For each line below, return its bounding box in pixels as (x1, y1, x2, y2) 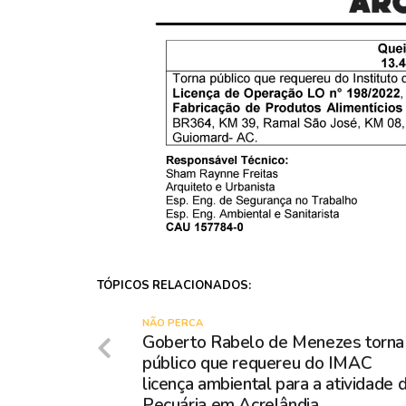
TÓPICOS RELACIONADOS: (97, 277, 251, 295)
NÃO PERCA (142, 316, 203, 331)
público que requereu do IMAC (142, 352, 372, 376)
